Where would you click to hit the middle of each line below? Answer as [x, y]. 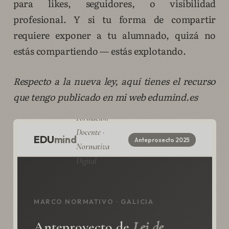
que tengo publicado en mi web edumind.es [105, 97]
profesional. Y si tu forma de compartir [114, 19]
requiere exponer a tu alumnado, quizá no [114, 35]
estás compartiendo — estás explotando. [99, 51]
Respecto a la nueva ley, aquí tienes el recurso [114, 81]
